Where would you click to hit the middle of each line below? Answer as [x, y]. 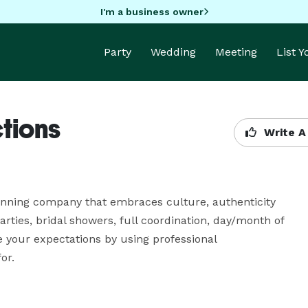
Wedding [173, 52]
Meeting [236, 52]
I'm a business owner [152, 11]
